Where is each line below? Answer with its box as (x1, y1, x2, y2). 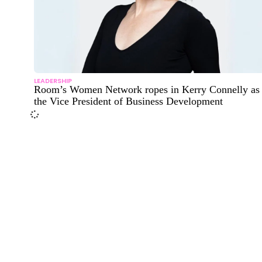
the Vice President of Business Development (34, 95, 223, 107)
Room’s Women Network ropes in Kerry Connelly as (34, 83, 260, 95)
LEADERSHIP (34, 75, 72, 85)
